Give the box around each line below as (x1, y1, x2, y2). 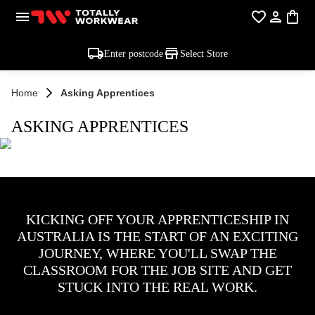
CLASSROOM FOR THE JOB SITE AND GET (23, 262, 292, 278)
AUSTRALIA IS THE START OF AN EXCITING (17, 229, 298, 244)
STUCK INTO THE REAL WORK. (58, 279, 257, 295)
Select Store (180, 48, 228, 59)
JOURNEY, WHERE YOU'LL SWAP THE (38, 245, 277, 261)
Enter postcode (104, 48, 163, 59)
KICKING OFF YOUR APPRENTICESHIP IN (26, 212, 289, 227)
